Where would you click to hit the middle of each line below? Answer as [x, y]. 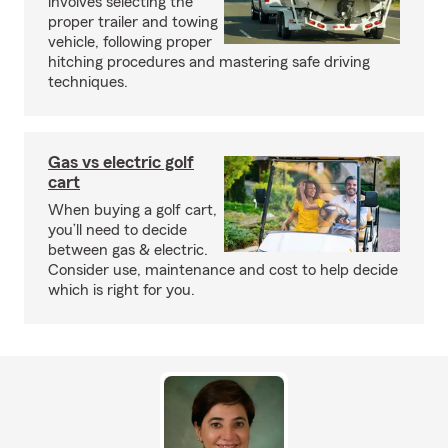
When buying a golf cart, [132, 210]
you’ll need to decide [117, 230]
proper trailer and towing [133, 22]
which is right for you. [121, 290]
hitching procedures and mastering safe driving [209, 62]
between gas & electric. [128, 250]
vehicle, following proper [130, 42]
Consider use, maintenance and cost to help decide [223, 270]
